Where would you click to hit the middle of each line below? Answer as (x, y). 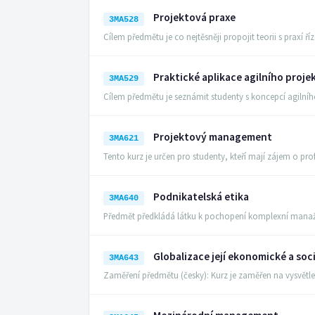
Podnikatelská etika (201, 196)
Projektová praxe (195, 18)
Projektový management (213, 137)
